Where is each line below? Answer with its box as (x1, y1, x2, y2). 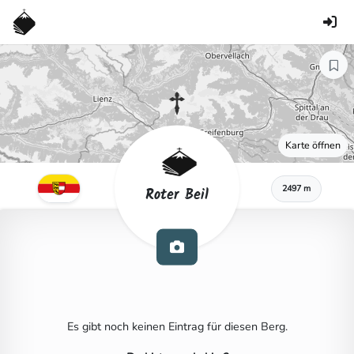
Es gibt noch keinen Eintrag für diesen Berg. (66, 318, 288, 334)
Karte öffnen (285, 138, 341, 152)
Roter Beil (145, 183, 209, 207)
